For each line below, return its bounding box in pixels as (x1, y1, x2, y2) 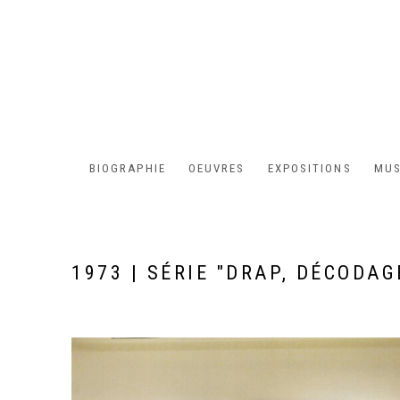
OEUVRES (187, 162, 246, 176)
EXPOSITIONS (267, 162, 352, 176)
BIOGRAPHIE (88, 162, 166, 176)
